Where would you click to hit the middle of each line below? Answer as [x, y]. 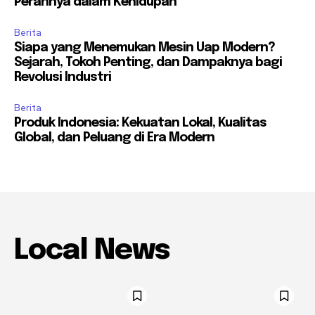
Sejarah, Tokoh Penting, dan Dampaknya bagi [148, 62]
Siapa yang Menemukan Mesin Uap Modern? [144, 47]
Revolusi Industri [63, 77]
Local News [92, 250]
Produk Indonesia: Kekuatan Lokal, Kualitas [140, 123]
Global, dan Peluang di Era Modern [114, 137]
